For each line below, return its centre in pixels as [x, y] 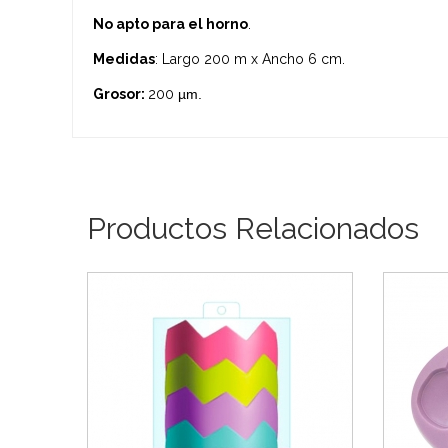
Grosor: [120, 93]
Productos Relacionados [253, 228]
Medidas [124, 58]
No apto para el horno [170, 23]
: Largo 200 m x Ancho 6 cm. [250, 58]
